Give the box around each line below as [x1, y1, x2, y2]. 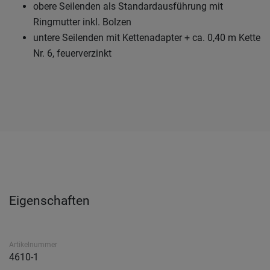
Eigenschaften [9, 193, 90, 209]
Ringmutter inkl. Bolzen [33, 16, 131, 28]
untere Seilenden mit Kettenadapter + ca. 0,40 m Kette [33, 32, 260, 44]
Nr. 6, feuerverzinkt [33, 48, 111, 60]
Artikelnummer [9, 240, 57, 250]
